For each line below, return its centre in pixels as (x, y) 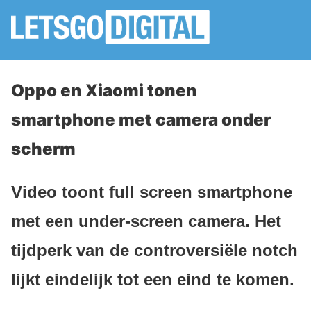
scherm (43, 149)
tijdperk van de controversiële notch (154, 250)
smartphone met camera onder (141, 120)
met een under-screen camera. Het (146, 221)
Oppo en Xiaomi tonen (104, 91)
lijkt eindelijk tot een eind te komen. (153, 279)
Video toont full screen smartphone (152, 192)
